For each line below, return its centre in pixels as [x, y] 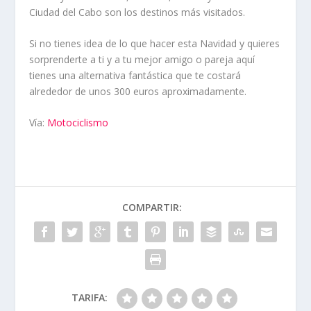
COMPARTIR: [152, 208]
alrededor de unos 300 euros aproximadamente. [138, 91]
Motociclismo [78, 123]
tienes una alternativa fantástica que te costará [135, 75]
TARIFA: [90, 298]
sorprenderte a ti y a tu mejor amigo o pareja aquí [142, 59]
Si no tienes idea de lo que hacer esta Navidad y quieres [155, 43]
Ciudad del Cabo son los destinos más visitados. [137, 12]
